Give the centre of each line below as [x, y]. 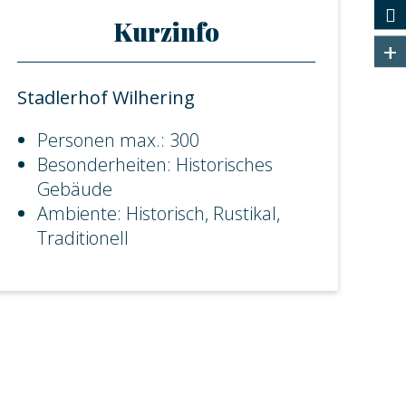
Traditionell [83, 238]
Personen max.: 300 [119, 140]
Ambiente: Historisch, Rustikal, [159, 213]
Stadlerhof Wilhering [106, 97]
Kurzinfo [167, 31]
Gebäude [75, 189]
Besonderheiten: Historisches [155, 164]
